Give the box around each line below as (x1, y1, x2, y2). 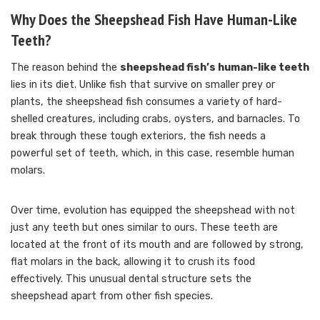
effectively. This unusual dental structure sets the (11, 272, 251, 285)
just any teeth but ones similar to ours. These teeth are (11, 221, 278, 234)
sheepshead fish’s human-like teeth (120, 61, 309, 74)
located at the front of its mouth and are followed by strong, (11, 238, 304, 251)
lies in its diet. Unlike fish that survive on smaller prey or (11, 78, 275, 91)
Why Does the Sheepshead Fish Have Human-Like (11, 9, 297, 29)
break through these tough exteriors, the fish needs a (11, 129, 266, 142)
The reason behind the (11, 61, 120, 74)
